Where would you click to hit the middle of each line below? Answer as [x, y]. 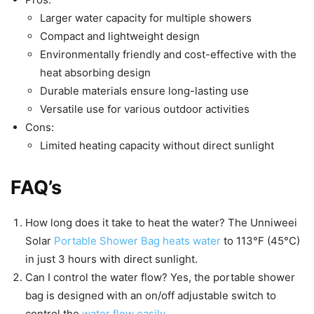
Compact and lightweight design [120, 36]
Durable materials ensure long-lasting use [144, 91]
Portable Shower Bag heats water [137, 241]
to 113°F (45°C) [260, 241]
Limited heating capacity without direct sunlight [157, 146]
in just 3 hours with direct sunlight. [111, 259]
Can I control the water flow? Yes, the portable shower [160, 278]
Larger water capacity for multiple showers [146, 18]
